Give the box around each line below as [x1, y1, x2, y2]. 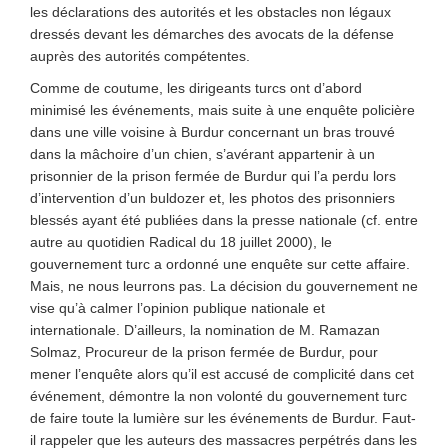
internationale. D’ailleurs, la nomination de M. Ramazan [30, 322, 380, 338]
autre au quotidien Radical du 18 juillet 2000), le [30, 234, 332, 250]
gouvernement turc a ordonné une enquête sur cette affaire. [30, 256, 410, 272]
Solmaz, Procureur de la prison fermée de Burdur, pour [30, 344, 378, 360]
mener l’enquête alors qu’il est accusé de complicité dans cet [30, 366, 414, 382]
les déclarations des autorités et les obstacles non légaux [30, 4, 391, 20]
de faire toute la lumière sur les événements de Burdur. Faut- [30, 410, 416, 426]
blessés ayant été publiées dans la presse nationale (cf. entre [30, 212, 418, 228]
